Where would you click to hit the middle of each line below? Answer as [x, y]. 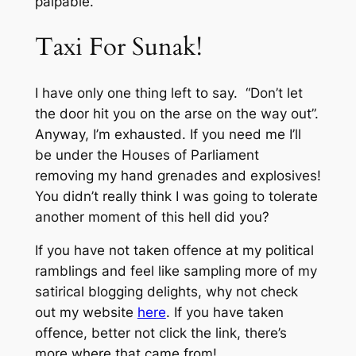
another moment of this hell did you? [152, 217]
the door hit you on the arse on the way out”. [176, 113]
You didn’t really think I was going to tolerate [176, 196]
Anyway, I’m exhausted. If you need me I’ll [168, 134]
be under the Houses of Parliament [147, 155]
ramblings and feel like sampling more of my [176, 271]
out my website [86, 313]
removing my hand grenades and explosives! [178, 175]
